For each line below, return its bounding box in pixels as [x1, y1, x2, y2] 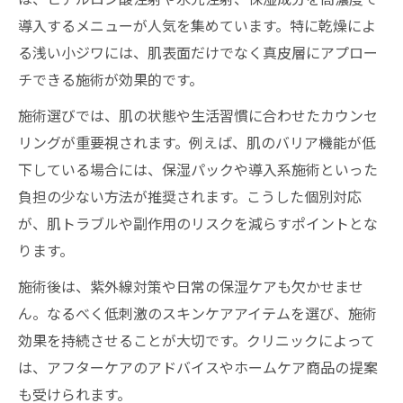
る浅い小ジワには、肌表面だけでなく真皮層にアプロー [18, 41, 378, 63]
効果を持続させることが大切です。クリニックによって [18, 329, 375, 351]
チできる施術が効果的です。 [18, 68, 203, 90]
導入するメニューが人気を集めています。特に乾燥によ [18, 14, 376, 36]
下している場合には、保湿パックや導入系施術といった [18, 158, 378, 180]
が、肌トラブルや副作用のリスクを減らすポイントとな [18, 212, 378, 234]
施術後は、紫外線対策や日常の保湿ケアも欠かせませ [18, 275, 363, 297]
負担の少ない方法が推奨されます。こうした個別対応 [18, 185, 362, 207]
